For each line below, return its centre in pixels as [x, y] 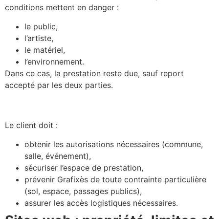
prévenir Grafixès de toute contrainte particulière [115, 179]
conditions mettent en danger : [62, 8]
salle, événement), [58, 156]
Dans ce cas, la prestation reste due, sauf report [94, 73]
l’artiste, [39, 38]
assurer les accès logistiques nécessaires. [101, 203]
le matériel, [45, 50]
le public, [41, 26]
